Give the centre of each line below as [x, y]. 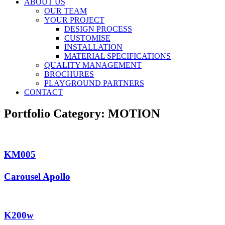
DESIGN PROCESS [98, 29]
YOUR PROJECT [74, 20]
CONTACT [43, 92]
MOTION [134, 114]
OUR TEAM [66, 11]
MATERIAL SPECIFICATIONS [118, 56]
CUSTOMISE [87, 38]
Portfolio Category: [56, 114]
